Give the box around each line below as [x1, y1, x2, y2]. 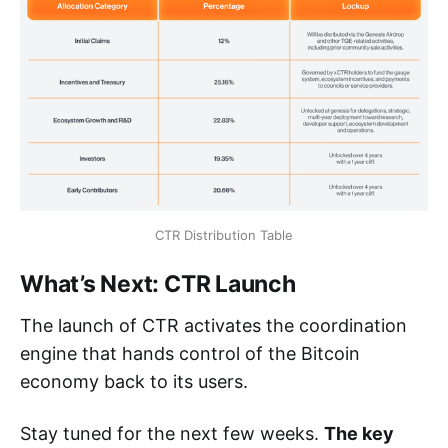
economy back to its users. [20, 370, 248, 392]
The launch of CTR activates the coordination [20, 314, 407, 336]
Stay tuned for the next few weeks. [20, 422, 324, 444]
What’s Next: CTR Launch [20, 269, 296, 298]
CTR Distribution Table [155, 226, 293, 243]
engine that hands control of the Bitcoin [20, 342, 360, 364]
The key [324, 422, 394, 444]
